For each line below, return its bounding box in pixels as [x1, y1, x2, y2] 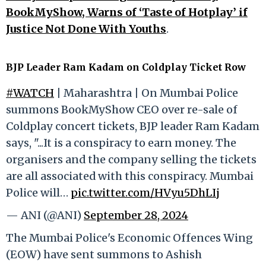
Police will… [6, 185, 71, 199]
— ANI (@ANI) [6, 208, 84, 222]
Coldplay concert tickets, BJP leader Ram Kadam [6, 119, 259, 133]
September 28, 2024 [84, 208, 188, 222]
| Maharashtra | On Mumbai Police [54, 85, 238, 100]
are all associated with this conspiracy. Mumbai [6, 169, 254, 183]
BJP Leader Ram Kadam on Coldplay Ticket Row [6, 61, 246, 73]
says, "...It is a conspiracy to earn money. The [6, 135, 236, 150]
